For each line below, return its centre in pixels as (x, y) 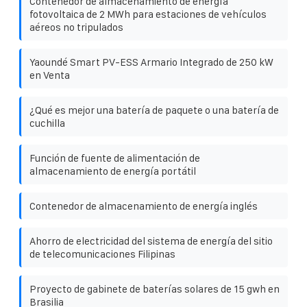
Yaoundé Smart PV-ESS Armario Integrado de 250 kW (151, 62)
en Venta (50, 75)
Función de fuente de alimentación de (115, 158)
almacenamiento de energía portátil (113, 171)
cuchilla (47, 123)
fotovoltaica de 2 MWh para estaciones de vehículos (148, 14)
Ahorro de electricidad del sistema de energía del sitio (151, 241)
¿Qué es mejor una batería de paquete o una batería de (154, 110)
